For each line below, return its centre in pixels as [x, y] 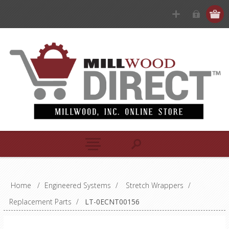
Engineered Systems [77, 185]
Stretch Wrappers [154, 185]
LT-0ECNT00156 [112, 201]
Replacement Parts [40, 201]
